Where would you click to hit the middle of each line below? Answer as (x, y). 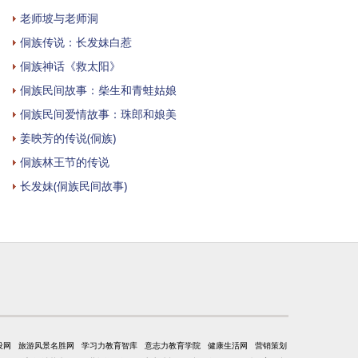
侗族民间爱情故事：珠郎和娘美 (98, 113)
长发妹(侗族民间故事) (74, 185)
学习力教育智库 (109, 345)
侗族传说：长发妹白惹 (76, 42)
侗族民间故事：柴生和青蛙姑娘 (98, 89)
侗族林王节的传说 (65, 161)
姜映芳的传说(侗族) (68, 137)
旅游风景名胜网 (46, 345)
